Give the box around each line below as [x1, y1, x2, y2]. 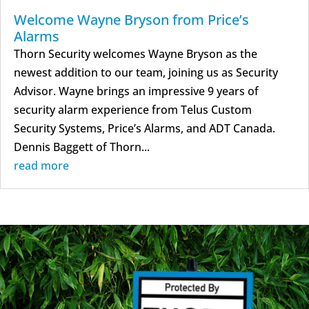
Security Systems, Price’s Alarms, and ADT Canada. [14, 121, 275, 137]
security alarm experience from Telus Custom [14, 102, 252, 118]
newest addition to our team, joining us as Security [14, 65, 278, 81]
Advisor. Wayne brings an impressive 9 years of [14, 83, 259, 99]
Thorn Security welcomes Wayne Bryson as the [14, 46, 257, 62]
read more [14, 158, 69, 174]
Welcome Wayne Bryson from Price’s [14, 10, 249, 30]
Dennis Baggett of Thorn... [14, 139, 150, 155]
